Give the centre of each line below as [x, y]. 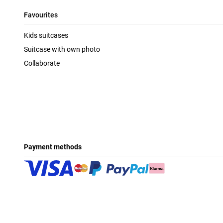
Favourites [41, 15]
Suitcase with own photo [62, 49]
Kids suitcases [46, 35]
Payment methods [53, 147]
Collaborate [42, 63]
